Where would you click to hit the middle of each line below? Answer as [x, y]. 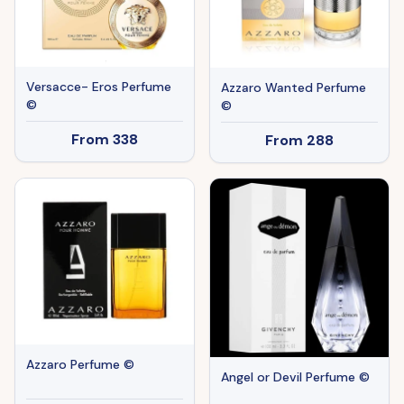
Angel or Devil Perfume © [295, 376]
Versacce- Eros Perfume [99, 86]
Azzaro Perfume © [80, 365]
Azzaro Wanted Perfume [294, 87]
